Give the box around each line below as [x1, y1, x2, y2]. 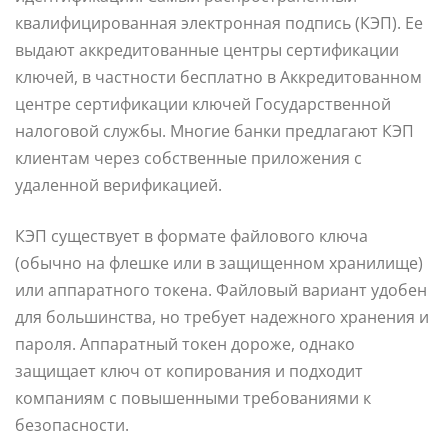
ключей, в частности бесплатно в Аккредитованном [15, 66, 422, 89]
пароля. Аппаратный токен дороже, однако [15, 333, 355, 356]
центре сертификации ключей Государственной [15, 93, 391, 116]
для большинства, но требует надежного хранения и [15, 306, 429, 329]
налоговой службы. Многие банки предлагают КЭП [15, 120, 414, 143]
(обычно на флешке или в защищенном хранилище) [15, 252, 423, 275]
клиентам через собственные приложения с [15, 147, 362, 170]
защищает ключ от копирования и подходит [15, 360, 363, 383]
